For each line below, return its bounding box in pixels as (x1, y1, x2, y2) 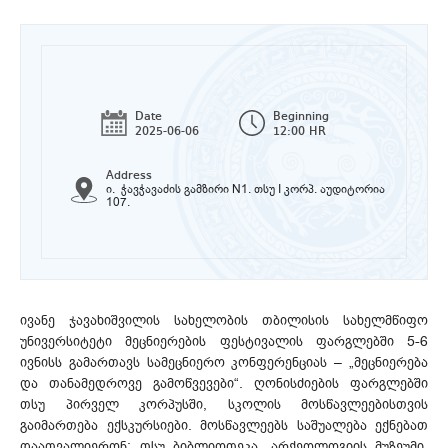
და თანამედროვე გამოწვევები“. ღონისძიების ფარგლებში (20, 373, 428, 393)
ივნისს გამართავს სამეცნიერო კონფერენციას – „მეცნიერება (20, 352, 428, 372)
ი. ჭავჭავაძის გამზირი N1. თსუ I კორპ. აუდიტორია (106, 180, 385, 197)
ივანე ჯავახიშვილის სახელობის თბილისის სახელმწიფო (20, 310, 428, 330)
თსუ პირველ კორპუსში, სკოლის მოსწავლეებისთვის (20, 394, 428, 414)
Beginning (273, 110, 329, 123)
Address (106, 169, 152, 182)
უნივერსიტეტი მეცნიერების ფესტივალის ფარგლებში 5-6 (20, 331, 428, 351)
